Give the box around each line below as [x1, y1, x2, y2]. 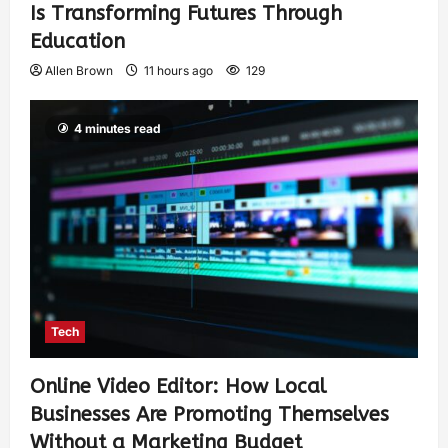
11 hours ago [141, 62, 216, 78]
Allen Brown [45, 62, 113, 78]
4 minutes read [74, 120, 161, 136]
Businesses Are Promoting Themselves [30, 403, 389, 427]
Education [30, 29, 125, 53]
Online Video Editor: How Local [30, 375, 326, 399]
